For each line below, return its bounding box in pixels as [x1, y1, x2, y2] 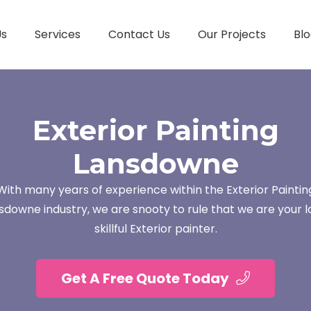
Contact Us [108, 26, 170, 42]
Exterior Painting [32, 113, 279, 147]
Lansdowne [72, 146, 239, 180]
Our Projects [197, 26, 266, 42]
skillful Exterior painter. [94, 221, 217, 237]
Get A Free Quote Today [61, 268, 229, 288]
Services [34, 26, 81, 42]
